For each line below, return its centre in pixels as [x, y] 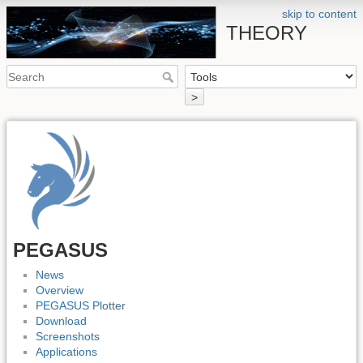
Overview [60, 290]
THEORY [267, 33]
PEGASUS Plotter [81, 306]
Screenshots [68, 337]
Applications [66, 352]
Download [61, 321]
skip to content [319, 14]
